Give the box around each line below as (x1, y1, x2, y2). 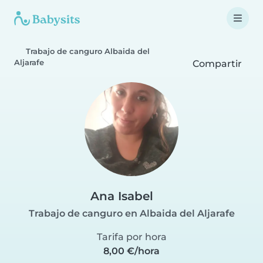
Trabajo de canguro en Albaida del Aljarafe (28, 208, 235, 219)
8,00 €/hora (103, 245, 160, 257)
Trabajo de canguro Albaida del (26, 47, 150, 56)
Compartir (193, 58, 242, 69)
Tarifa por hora (96, 231, 167, 242)
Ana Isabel (90, 189, 153, 203)
